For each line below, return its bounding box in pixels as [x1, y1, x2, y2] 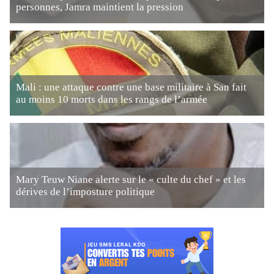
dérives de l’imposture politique [16, 186, 155, 198]
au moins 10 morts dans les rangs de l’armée [16, 94, 207, 105]
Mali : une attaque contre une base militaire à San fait [16, 81, 246, 93]
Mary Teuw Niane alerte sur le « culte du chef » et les [16, 174, 246, 185]
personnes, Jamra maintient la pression [16, 1, 183, 13]
